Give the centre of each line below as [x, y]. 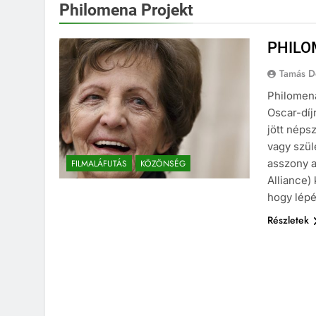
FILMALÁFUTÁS [99, 167]
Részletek [288, 223]
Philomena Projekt [126, 13]
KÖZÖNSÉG [163, 167]
